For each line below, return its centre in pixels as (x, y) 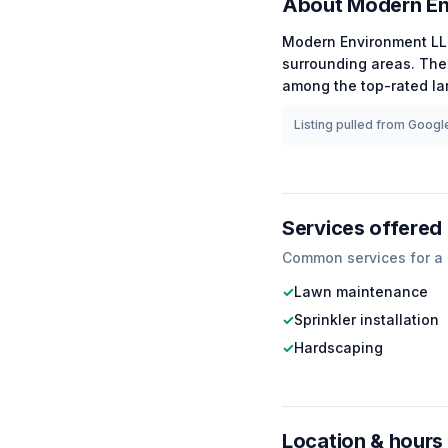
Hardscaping (338, 347)
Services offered (362, 228)
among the (321, 85)
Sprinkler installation (366, 319)
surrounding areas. (348, 63)
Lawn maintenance (361, 291)
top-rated (394, 85)
